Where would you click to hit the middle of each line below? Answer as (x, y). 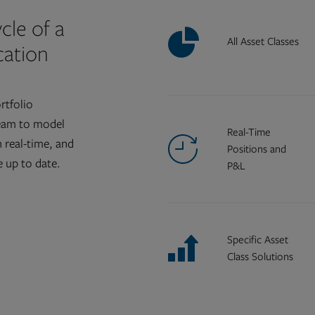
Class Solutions (260, 257)
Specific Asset (257, 240)
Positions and (256, 149)
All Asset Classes (263, 41)
